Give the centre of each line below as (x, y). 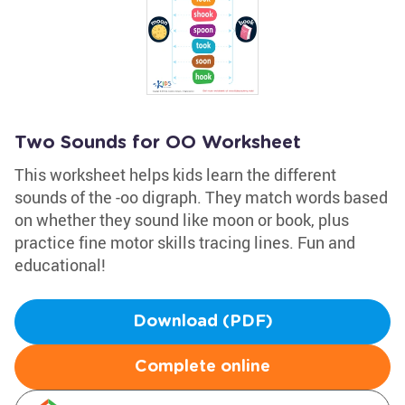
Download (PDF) (202, 322)
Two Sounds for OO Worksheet (158, 143)
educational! (60, 265)
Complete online (202, 367)
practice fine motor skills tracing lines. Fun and (185, 242)
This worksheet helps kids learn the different (175, 174)
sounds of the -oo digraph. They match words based (201, 197)
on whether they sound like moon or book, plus (182, 220)
